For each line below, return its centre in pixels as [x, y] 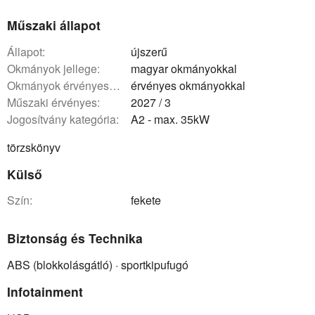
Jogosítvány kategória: [66, 119]
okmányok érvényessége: [62, 85]
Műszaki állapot [54, 25]
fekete [146, 200]
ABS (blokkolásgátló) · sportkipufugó [98, 264]
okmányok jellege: [58, 68]
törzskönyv [34, 147]
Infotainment [45, 291]
